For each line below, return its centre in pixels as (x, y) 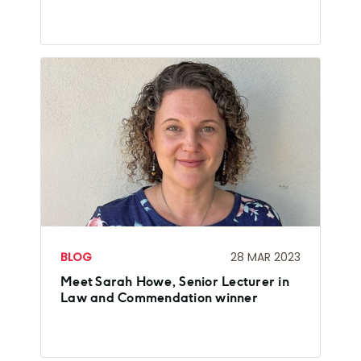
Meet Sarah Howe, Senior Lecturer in (175, 282)
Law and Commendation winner (159, 298)
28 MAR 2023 (266, 257)
